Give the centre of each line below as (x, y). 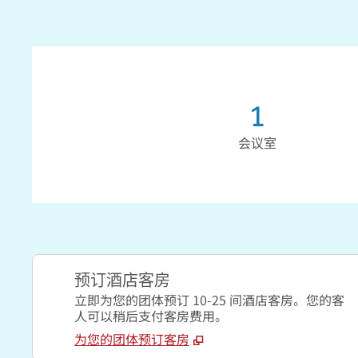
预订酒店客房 (122, 281)
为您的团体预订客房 (132, 339)
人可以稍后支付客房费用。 (151, 316)
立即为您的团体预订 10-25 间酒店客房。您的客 (209, 300)
